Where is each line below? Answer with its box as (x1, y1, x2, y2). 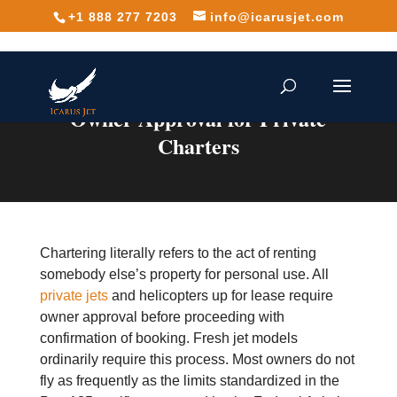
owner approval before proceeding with (39, 309, 284, 324)
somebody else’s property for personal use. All (39, 267, 329, 282)
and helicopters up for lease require (111, 288, 333, 303)
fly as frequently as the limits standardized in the (39, 373, 339, 388)
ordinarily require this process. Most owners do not (39, 352, 354, 367)
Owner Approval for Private (70, 103, 327, 134)
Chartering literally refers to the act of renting (39, 245, 316, 261)
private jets (39, 288, 112, 303)
